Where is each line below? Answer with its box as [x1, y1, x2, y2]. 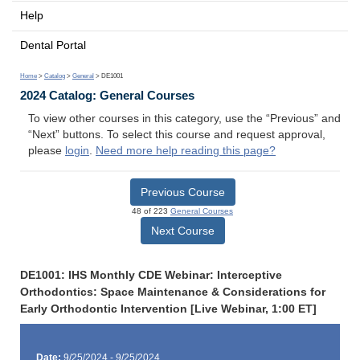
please [28, 145, 65, 157]
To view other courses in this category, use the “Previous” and [28, 112, 341, 125]
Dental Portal [20, 39, 86, 51]
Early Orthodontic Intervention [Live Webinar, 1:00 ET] [20, 302, 317, 315]
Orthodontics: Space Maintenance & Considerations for [20, 285, 325, 298]
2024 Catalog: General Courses [20, 88, 194, 103]
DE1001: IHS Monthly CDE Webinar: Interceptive [20, 268, 282, 281]
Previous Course [140, 185, 225, 198]
